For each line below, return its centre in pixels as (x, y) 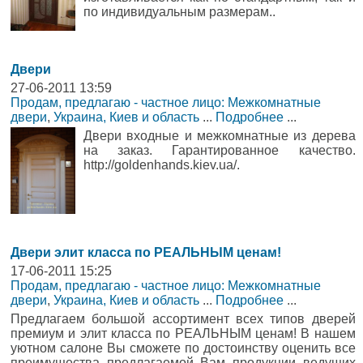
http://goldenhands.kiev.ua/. (162, 165)
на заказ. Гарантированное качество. (220, 151)
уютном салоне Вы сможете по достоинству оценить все (183, 348)
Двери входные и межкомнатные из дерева (220, 136)
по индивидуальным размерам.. (179, 11)
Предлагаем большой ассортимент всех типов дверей (183, 318)
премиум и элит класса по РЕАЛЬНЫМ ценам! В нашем (183, 333)
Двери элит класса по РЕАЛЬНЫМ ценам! (146, 252)
